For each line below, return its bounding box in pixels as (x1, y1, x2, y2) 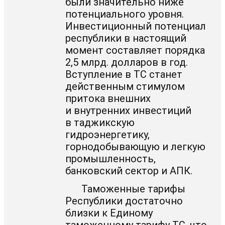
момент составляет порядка (65, 44, 205, 56)
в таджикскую (65, 116, 135, 129)
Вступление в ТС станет (65, 68, 183, 80)
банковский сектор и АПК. (65, 164, 193, 177)
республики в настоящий (65, 32, 187, 44)
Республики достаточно (65, 195, 183, 207)
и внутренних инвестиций (65, 104, 192, 117)
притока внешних (65, 92, 151, 104)
